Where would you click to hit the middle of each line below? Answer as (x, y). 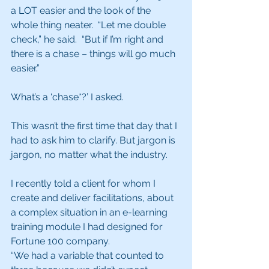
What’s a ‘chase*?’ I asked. (70, 97)
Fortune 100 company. (63, 241)
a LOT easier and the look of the (82, 11)
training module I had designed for (88, 227)
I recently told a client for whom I (84, 183)
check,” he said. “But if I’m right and (88, 39)
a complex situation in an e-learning (90, 212)
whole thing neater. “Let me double (89, 25)
